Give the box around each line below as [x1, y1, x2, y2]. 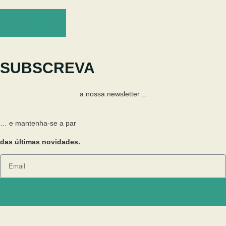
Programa [18, 19, 48, 27]
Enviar [103, 188, 123, 196]
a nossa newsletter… [79, 90, 147, 98]
